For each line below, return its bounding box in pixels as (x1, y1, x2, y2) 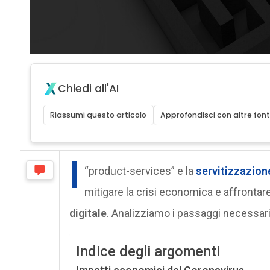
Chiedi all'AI (57, 81, 119, 96)
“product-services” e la (84, 164, 196, 177)
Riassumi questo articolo (50, 109, 147, 120)
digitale (69, 206, 107, 219)
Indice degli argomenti (75, 243, 220, 260)
